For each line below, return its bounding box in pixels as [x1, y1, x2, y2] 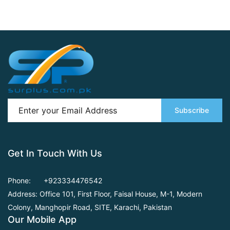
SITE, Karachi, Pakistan [94, 202, 172, 212]
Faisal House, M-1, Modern [114, 189, 202, 198]
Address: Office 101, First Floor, [8, 189, 114, 198]
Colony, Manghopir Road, [8, 202, 92, 212]
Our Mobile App [8, 214, 76, 225]
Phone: [8, 176, 31, 185]
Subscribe [175, 106, 209, 115]
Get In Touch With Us [8, 147, 102, 159]
